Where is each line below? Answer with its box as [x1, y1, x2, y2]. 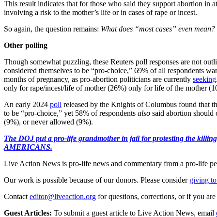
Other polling [4, 41, 47, 49]
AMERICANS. [4, 142, 52, 151]
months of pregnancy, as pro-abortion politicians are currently [4, 75, 193, 83]
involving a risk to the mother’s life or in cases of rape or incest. [4, 8, 197, 16]
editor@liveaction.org [30, 192, 96, 201]
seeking [193, 75, 216, 83]
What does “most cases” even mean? [101, 24, 215, 33]
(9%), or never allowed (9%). [4, 117, 93, 126]
